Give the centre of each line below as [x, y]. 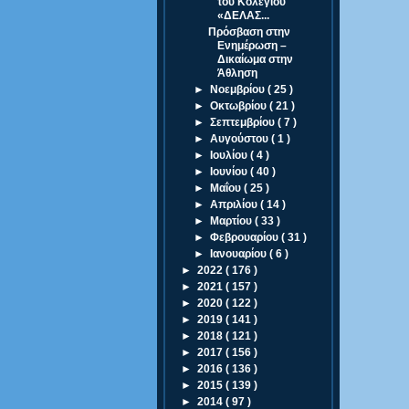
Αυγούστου [241, 139]
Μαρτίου [233, 221]
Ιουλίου [231, 155]
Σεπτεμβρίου [244, 122]
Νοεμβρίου [239, 89]
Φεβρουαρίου [246, 237]
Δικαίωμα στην [255, 59]
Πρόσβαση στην [249, 32]
